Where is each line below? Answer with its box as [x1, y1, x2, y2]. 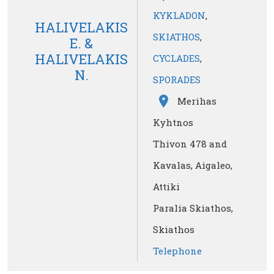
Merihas [177, 95, 217, 108]
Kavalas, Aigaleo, [153, 159, 232, 172]
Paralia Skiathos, [153, 202, 233, 215]
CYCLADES [153, 52, 200, 65]
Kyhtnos [153, 116, 193, 129]
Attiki [153, 180, 180, 193]
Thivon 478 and [153, 138, 227, 150]
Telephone [153, 245, 202, 257]
